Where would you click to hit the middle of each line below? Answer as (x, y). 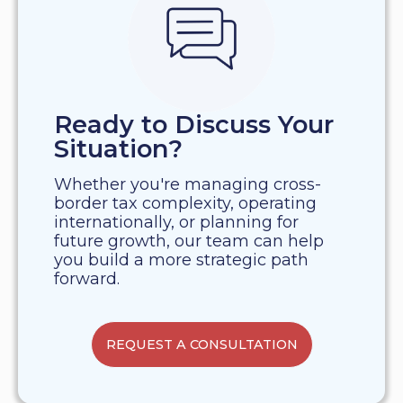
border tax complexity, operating (185, 204)
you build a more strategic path (181, 260)
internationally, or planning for (176, 223)
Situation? (118, 149)
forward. (87, 279)
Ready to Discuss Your (194, 125)
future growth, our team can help (189, 242)
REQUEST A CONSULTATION (201, 345)
